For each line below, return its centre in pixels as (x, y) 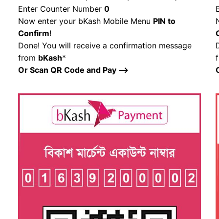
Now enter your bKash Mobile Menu (85, 21)
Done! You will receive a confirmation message (105, 46)
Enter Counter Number (61, 9)
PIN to (164, 21)
